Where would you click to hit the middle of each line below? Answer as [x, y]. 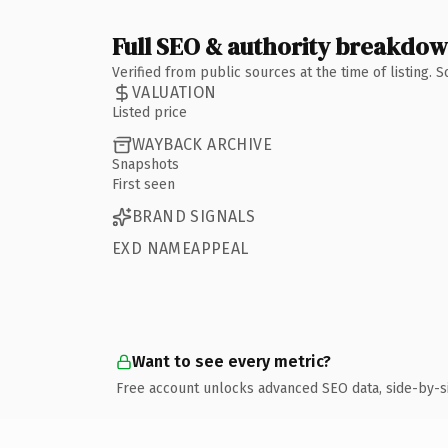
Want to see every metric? [231, 361]
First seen [143, 184]
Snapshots [145, 164]
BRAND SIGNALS [194, 216]
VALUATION [174, 92]
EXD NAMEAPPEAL [180, 248]
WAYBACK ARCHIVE [202, 144]
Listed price [149, 112]
